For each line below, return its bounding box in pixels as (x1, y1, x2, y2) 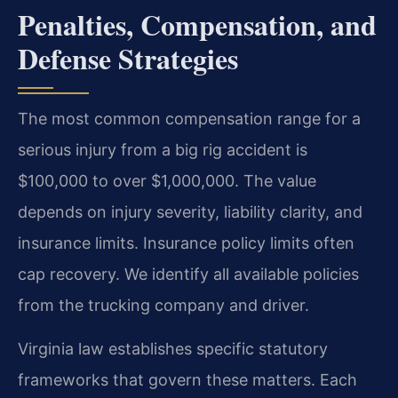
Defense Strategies (18, 36, 238, 79)
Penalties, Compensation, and (18, 3, 377, 45)
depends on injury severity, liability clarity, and (18, 202, 362, 221)
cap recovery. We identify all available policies (18, 264, 359, 283)
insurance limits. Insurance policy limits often (18, 233, 354, 252)
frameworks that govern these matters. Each (18, 370, 357, 390)
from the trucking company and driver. (18, 295, 309, 314)
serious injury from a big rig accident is (18, 139, 307, 159)
